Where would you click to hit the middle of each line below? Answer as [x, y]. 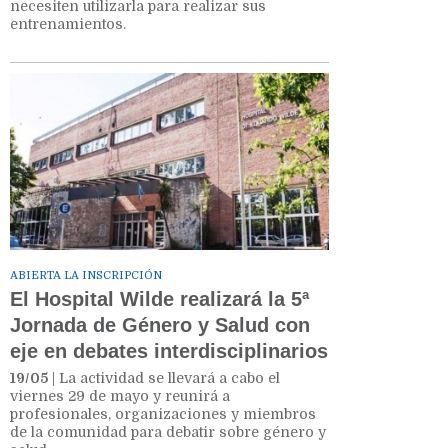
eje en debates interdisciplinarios [169, 350]
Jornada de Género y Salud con [160, 324]
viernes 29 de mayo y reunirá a [120, 395]
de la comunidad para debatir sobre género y [168, 431]
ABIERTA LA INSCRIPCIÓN [86, 275]
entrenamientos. [70, 24]
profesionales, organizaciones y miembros [163, 413]
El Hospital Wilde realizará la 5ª [159, 298]
